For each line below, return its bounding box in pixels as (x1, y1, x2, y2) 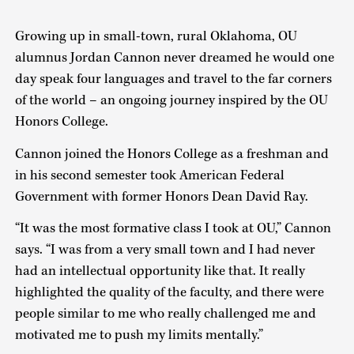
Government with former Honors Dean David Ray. (14, 187, 311, 205)
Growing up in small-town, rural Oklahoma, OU (14, 28, 297, 46)
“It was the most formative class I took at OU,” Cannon (14, 220, 331, 238)
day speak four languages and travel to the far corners (14, 70, 332, 88)
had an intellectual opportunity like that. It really (14, 262, 305, 281)
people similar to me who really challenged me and (14, 305, 316, 323)
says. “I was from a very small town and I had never (14, 241, 315, 259)
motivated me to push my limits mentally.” (14, 326, 263, 345)
